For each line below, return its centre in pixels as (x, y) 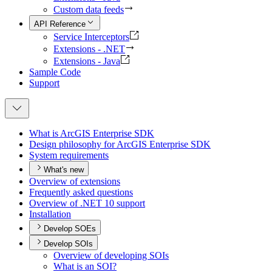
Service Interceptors (91, 37)
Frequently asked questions (81, 192)
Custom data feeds (89, 10)
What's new (64, 170)
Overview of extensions (75, 182)
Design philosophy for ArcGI (85, 144)
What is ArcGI (57, 134)
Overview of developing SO (108, 256)
